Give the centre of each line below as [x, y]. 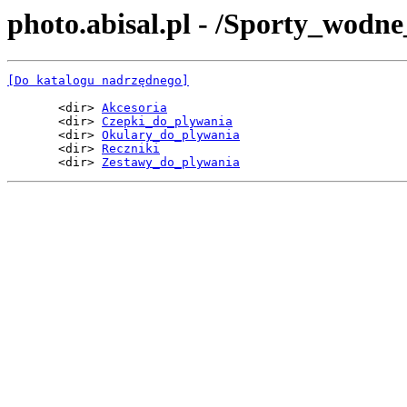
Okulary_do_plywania [171, 135]
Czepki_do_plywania [167, 122]
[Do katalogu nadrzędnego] [98, 81]
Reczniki [131, 149]
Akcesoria [134, 108]
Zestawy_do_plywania [171, 163]
